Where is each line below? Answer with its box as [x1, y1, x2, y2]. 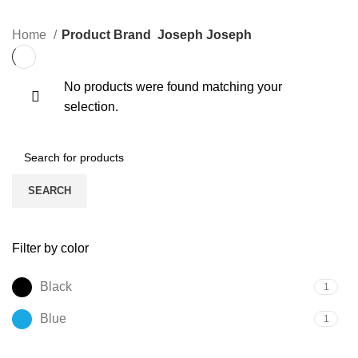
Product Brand [62, 27, 151, 42]
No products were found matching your [64, 79, 282, 93]
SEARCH [28, 184, 71, 197]
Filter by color [12, 241, 89, 255]
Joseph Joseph [157, 27, 252, 42]
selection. [64, 99, 118, 113]
